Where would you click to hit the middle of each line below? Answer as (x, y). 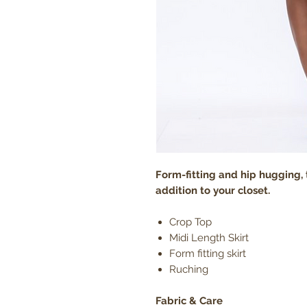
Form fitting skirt (209, 253)
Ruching (189, 269)
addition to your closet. (213, 190)
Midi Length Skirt (209, 237)
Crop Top (192, 222)
